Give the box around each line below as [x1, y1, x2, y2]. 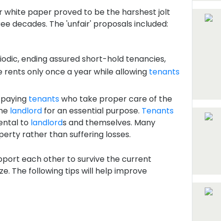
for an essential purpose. [41, 105, 142, 116]
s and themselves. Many [62, 117, 155, 128]
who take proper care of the [59, 93, 172, 105]
